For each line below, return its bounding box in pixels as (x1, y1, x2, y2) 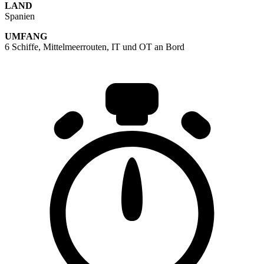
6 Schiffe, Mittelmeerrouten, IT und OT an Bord (5, 42, 184, 52)
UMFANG (5, 31, 47, 42)
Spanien (5, 11, 35, 22)
